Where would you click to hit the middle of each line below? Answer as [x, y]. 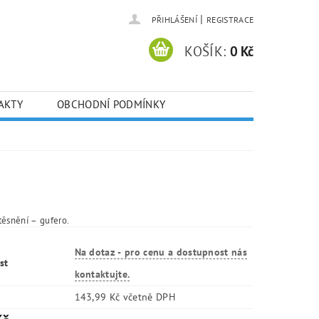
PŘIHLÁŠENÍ [174, 20]
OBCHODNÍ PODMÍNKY [111, 104]
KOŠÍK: [205, 51]
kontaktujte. [102, 274]
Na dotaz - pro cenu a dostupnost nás [161, 252]
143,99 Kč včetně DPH [149, 297]
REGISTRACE [230, 20]
